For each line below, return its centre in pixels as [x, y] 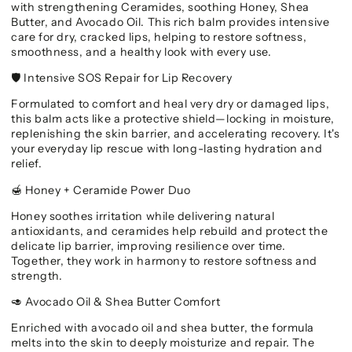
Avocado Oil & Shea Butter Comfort [121, 302]
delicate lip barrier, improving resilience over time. [148, 246]
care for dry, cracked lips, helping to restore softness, [159, 37]
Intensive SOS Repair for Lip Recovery [126, 78]
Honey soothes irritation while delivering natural [143, 216]
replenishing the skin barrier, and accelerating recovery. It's [176, 134]
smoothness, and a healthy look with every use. [141, 51]
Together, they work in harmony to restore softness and [165, 260]
